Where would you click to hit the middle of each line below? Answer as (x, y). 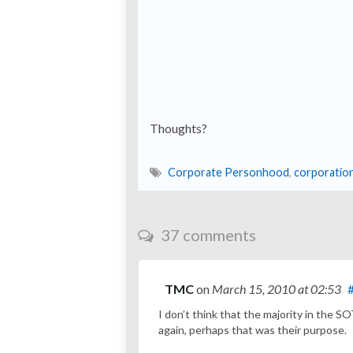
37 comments (207, 235)
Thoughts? (178, 128)
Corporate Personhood (229, 173)
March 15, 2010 (255, 289)
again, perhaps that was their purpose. (253, 330)
